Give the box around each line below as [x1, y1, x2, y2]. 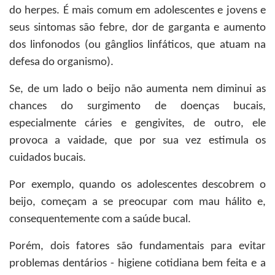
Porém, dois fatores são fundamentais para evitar [9, 241, 266, 252]
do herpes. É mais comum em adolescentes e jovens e [9, 5, 266, 17]
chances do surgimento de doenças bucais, [9, 101, 266, 112]
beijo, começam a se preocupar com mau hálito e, [9, 196, 266, 208]
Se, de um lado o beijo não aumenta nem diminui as [9, 83, 266, 95]
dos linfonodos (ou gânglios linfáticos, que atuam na [9, 39, 266, 51]
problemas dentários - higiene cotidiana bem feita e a [9, 258, 266, 269]
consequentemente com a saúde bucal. [9, 214, 196, 225]
